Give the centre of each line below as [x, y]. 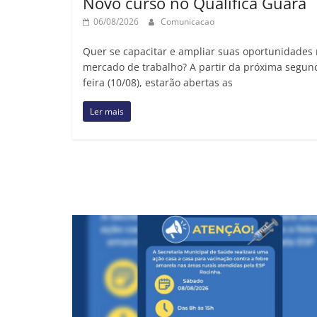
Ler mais [107, 111]
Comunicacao [188, 21]
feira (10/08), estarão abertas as [158, 82]
